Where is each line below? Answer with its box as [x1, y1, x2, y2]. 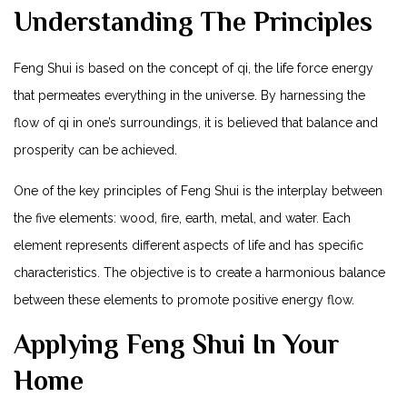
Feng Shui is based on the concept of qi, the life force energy [14, 61, 373, 76]
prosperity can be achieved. [14, 143, 177, 158]
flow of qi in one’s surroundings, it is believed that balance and [14, 115, 378, 131]
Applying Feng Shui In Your [14, 328, 339, 360]
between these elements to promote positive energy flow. [14, 292, 354, 307]
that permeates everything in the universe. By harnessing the [14, 88, 365, 104]
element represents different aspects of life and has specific [14, 237, 363, 253]
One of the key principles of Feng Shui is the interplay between [14, 183, 382, 198]
